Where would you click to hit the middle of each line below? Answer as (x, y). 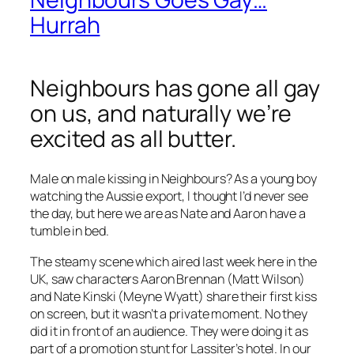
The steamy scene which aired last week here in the (173, 261)
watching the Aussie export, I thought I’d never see (169, 196)
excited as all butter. (133, 138)
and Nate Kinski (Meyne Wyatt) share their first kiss (173, 296)
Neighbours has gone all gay (175, 88)
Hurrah (65, 25)
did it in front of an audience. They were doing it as (169, 331)
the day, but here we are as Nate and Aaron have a (168, 214)
